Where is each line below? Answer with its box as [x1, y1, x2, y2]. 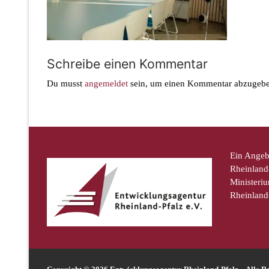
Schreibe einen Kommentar [47, 55, 208, 71]
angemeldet [85, 79, 128, 89]
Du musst [47, 79, 85, 89]
